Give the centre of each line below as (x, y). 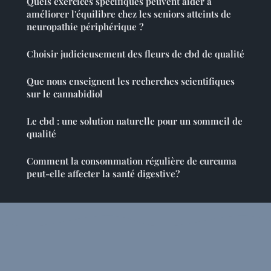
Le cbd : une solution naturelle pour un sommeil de (135, 121)
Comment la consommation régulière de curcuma (132, 161)
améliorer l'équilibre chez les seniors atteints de (129, 14)
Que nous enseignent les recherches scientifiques (131, 81)
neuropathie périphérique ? (85, 26)
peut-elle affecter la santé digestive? (103, 173)
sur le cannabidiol (65, 93)
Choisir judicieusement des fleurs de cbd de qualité (135, 54)
